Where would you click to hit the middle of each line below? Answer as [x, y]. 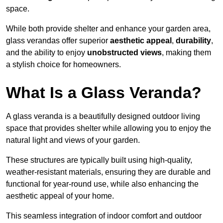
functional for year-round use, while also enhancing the [102, 184]
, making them [186, 53]
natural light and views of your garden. [73, 140]
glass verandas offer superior [58, 41]
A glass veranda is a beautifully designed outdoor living [103, 116]
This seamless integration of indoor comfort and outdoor [104, 216]
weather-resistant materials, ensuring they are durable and [108, 172]
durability [193, 41]
